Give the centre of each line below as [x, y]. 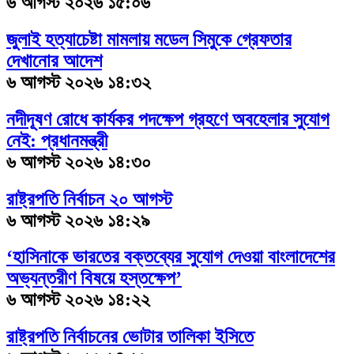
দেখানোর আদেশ [54, 60]
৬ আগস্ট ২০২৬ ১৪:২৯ [78, 220]
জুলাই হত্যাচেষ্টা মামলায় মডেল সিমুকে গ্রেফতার [149, 39]
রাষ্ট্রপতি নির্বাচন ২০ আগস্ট [89, 199]
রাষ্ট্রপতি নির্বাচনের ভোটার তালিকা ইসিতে [130, 337]
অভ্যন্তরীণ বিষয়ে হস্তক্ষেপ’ [94, 279]
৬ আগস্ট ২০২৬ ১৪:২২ [78, 300]
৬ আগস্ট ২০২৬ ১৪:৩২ [79, 82]
